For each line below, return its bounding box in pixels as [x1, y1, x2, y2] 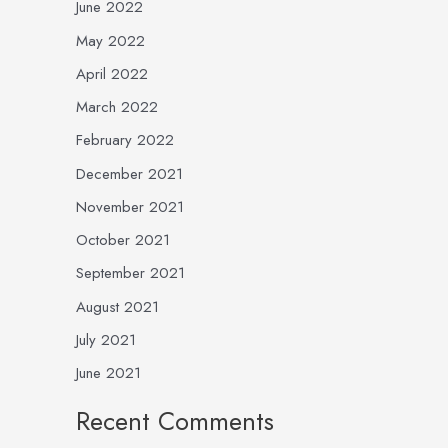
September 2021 [76, 262, 185, 285]
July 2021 [76, 328, 136, 351]
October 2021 [76, 229, 170, 251]
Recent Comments [76, 402, 274, 440]
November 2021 [76, 195, 184, 218]
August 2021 [76, 295, 159, 318]
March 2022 [76, 96, 158, 118]
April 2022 [76, 62, 148, 85]
